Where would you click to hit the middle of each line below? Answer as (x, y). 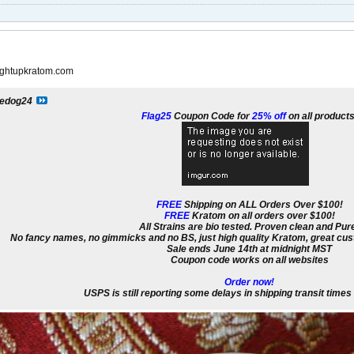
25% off (267, 117)
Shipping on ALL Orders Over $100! (262, 205)
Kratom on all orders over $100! (262, 216)
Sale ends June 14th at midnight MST (249, 249)
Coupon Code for (210, 117)
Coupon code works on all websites (249, 260)
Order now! (249, 282)
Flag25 (156, 117)
